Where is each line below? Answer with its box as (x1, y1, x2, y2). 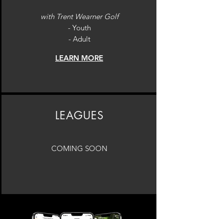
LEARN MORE (55, 53, 103, 63)
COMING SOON (51, 144, 108, 153)
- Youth (67, 23, 91, 32)
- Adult (68, 34, 90, 44)
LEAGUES (55, 109, 104, 122)
